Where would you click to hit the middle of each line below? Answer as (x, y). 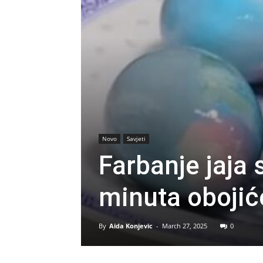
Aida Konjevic (131, 226)
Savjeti (136, 139)
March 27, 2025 (185, 226)
